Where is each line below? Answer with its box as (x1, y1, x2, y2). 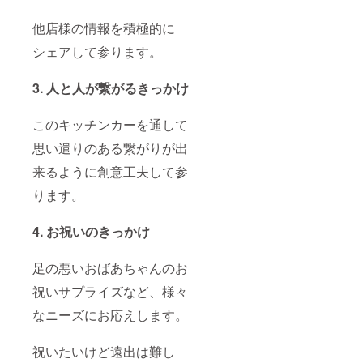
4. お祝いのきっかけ (32, 222, 150, 241)
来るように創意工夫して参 (32, 162, 188, 181)
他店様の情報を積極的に (32, 19, 175, 38)
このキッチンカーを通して (32, 115, 188, 135)
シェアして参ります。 (32, 42, 162, 62)
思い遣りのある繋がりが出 (32, 139, 188, 158)
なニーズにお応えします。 (32, 305, 188, 325)
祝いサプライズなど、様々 (32, 282, 188, 301)
